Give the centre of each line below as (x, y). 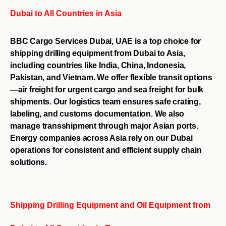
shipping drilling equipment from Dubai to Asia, (98, 53)
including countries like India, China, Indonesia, (98, 65)
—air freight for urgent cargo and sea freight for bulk (107, 89)
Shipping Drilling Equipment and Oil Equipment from (110, 205)
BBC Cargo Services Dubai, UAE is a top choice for (106, 41)
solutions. (29, 162)
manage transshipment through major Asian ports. (104, 126)
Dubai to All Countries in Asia (66, 13)
